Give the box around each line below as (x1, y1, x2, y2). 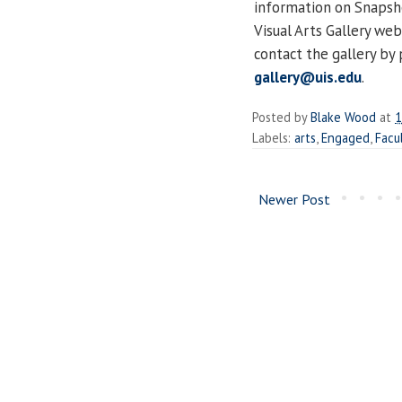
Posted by (252, 108, 310, 126)
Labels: (252, 128, 294, 146)
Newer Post (258, 189, 330, 208)
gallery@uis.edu (254, 66, 362, 87)
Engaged (321, 128, 370, 146)
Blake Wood (310, 108, 376, 126)
